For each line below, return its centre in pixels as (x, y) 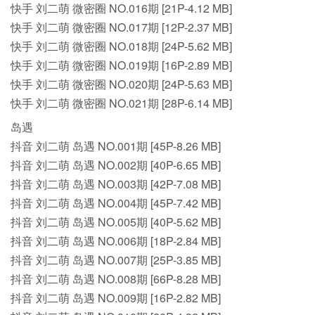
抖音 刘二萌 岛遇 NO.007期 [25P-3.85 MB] (116, 260)
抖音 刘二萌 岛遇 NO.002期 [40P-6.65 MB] (116, 165)
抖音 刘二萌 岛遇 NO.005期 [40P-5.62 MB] (116, 222)
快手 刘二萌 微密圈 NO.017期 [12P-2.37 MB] (121, 27)
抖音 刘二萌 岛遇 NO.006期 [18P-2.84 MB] (116, 241)
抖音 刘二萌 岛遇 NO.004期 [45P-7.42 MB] (116, 203)
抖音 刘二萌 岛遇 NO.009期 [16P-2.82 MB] (116, 298)
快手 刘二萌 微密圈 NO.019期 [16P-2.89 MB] (121, 65)
